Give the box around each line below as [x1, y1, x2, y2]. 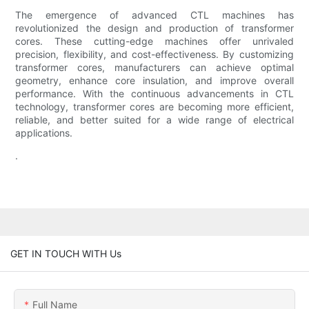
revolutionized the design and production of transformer [15, 22, 294, 34]
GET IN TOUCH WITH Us [10, 247, 121, 259]
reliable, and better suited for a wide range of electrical [15, 114, 294, 126]
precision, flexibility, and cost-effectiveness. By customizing [15, 48, 294, 61]
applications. [15, 127, 73, 139]
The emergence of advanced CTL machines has [15, 9, 294, 21]
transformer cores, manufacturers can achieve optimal [15, 61, 294, 74]
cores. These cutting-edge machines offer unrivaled [15, 35, 294, 48]
